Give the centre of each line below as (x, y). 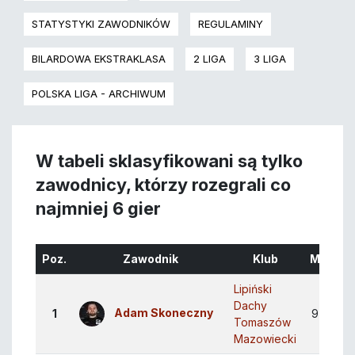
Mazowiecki (265, 339)
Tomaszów (262, 323)
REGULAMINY (231, 24)
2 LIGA (210, 59)
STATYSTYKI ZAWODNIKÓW (101, 24)
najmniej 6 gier (98, 209)
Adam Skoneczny (164, 313)
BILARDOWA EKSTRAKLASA (99, 59)
